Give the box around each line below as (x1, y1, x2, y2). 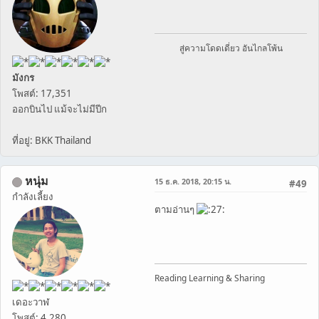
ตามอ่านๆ (155, 202, 197, 216)
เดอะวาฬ (12, 295, 49, 308)
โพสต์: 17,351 (12, 86, 72, 100)
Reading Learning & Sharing (155, 271, 265, 284)
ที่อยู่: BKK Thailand (12, 133, 91, 147)
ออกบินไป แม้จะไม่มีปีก (12, 102, 107, 115)
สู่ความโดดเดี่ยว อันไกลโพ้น (179, 42, 283, 54)
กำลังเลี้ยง (12, 189, 53, 203)
